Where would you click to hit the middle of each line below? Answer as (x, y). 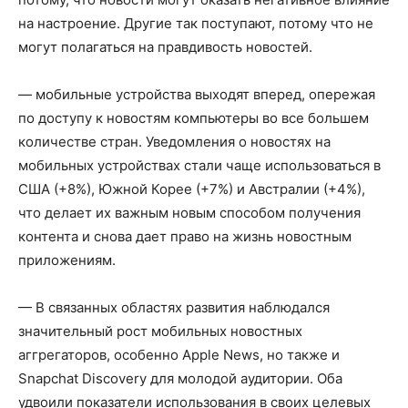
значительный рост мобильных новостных (160, 331)
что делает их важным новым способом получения (189, 212)
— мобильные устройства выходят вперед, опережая (197, 94)
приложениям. (67, 260)
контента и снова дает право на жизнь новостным (185, 236)
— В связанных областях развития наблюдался (174, 307)
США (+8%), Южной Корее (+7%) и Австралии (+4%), (192, 189)
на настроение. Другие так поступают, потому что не (196, 23)
